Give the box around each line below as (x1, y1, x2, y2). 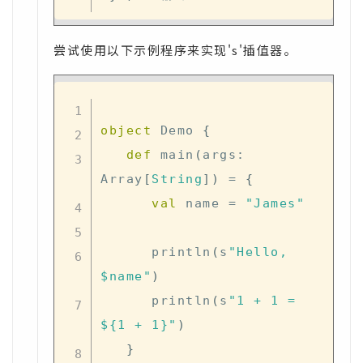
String (152, 171, 203, 186)
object (100, 122, 152, 138)
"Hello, (228, 244, 288, 259)
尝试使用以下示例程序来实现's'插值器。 (53, 41, 297, 58)
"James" (245, 195, 305, 211)
